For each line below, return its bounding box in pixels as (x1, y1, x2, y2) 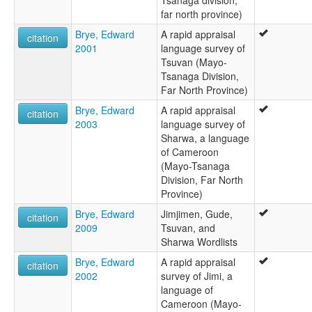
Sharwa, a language (161, 130, 249, 145)
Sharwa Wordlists (161, 234, 237, 249)
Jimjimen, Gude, (161, 206, 233, 221)
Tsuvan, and (161, 220, 215, 235)
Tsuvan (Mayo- (161, 54, 227, 69)
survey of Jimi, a (161, 268, 233, 283)
